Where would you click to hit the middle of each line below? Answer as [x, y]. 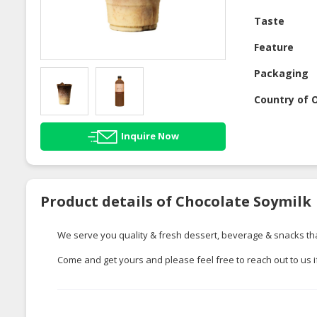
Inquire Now [150, 136]
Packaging [282, 74]
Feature [274, 47]
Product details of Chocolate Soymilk [176, 201]
